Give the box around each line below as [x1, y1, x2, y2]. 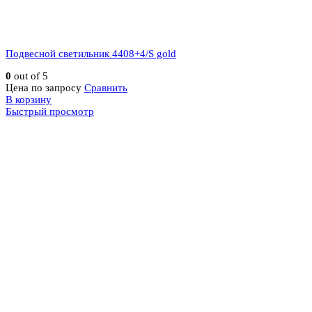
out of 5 [11, 70, 48, 82]
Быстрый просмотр [6, 106, 94, 118]
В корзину [6, 94, 52, 106]
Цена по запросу [6, 82, 81, 94]
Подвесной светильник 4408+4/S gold [6, 48, 176, 60]
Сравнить [84, 82, 127, 94]
